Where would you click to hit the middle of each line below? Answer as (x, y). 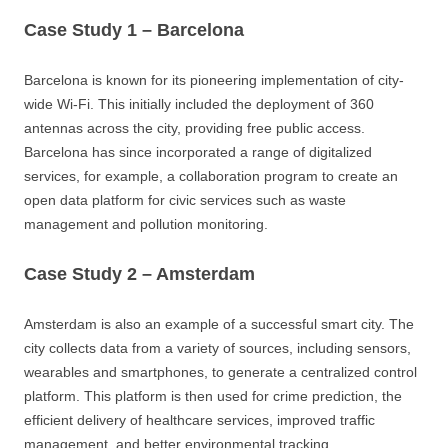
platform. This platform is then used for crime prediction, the (213, 395)
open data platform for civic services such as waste (185, 199)
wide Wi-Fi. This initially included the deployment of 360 (199, 103)
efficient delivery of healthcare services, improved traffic (199, 419)
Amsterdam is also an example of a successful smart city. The (219, 323)
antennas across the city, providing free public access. (194, 127)
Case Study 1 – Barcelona (134, 29)
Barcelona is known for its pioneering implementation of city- (214, 79)
